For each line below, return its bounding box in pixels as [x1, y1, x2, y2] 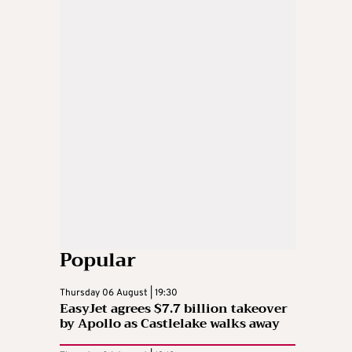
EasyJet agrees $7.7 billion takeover [60, 297, 288, 320]
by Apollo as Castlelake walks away [60, 312, 280, 335]
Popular [60, 243, 136, 277]
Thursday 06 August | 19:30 [60, 286, 178, 299]
